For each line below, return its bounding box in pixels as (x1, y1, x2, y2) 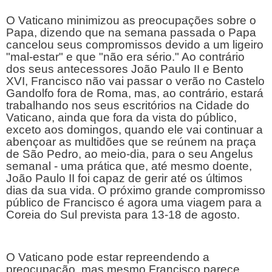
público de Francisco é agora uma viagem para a (6, 195, 262, 209)
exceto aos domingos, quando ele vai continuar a (6, 123, 263, 136)
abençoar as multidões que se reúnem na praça (6, 135, 256, 148)
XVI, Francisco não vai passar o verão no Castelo (6, 74, 265, 87)
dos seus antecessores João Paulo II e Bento (6, 62, 243, 75)
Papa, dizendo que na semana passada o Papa (6, 25, 256, 39)
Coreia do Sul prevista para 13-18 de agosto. (6, 208, 240, 221)
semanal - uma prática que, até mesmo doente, (6, 159, 252, 172)
